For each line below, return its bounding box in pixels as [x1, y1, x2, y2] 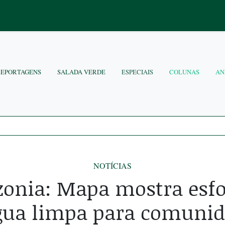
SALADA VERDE [57, 67, 105, 76]
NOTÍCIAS [93, 160, 132, 171]
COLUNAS [169, 67, 199, 76]
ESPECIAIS [122, 67, 153, 76]
